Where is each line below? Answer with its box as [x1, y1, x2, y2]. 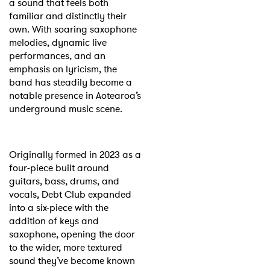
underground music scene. [9, 101, 122, 116]
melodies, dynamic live [9, 35, 107, 49]
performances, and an [9, 48, 105, 63]
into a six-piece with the [9, 200, 108, 215]
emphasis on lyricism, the [9, 61, 117, 76]
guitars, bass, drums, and [9, 174, 119, 188]
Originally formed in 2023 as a [9, 147, 141, 162]
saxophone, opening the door [9, 227, 135, 241]
